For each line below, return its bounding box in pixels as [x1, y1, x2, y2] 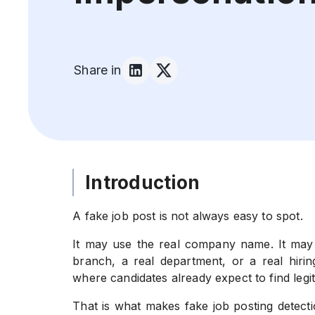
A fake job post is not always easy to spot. [72, 209, 303, 223]
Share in [74, 63, 122, 77]
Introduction [85, 172, 200, 193]
